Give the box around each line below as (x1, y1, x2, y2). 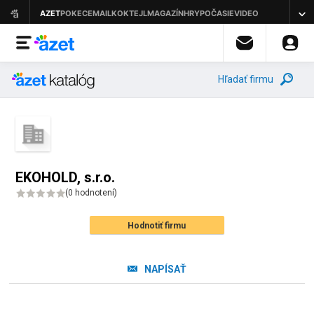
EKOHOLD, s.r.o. (15, 169, 116, 186)
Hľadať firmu (218, 74, 273, 85)
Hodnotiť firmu (128, 221, 186, 231)
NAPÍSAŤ (144, 264, 186, 275)
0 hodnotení (68, 188, 115, 198)
